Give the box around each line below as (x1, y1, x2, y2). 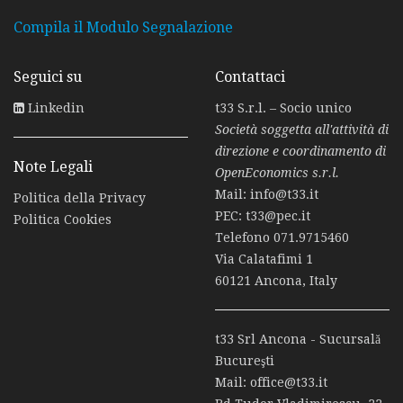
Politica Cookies (13, 212, 112, 228)
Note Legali (13, 158, 93, 176)
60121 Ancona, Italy (215, 273, 337, 289)
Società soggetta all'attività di (215, 122, 389, 138)
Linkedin (24, 101, 85, 116)
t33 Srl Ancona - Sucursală (215, 332, 381, 347)
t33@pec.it (246, 209, 310, 224)
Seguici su (13, 68, 82, 86)
